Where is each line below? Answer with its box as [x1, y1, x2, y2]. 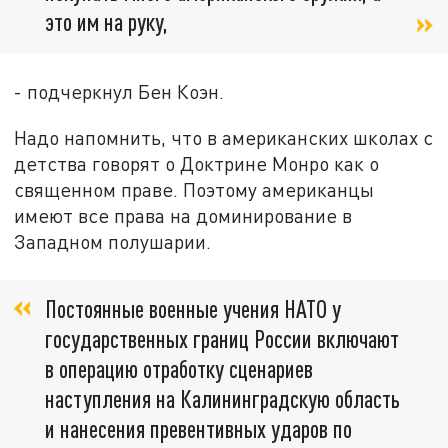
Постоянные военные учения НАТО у [45, 294, 341, 324]
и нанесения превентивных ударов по [45, 414, 352, 444]
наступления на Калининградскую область [45, 384, 400, 414]
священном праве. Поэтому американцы [14, 178, 375, 202]
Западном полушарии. [14, 230, 212, 254]
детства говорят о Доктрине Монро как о [14, 152, 380, 176]
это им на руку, [45, 7, 168, 37]
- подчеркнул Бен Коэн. [14, 80, 225, 104]
